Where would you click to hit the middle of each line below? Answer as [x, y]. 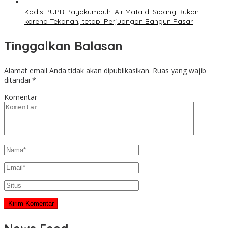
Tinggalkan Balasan [63, 46]
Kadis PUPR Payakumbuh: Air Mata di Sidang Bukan [112, 12]
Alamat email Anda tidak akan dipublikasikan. [77, 71]
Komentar [21, 97]
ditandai [18, 80]
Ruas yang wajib [179, 71]
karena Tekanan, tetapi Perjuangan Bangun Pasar [109, 22]
